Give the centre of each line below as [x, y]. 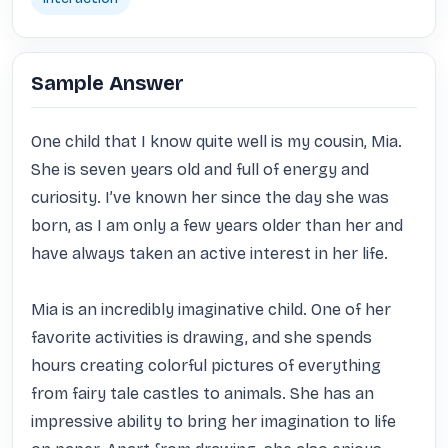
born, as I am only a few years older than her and [217, 225]
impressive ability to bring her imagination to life [213, 421]
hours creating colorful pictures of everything [206, 365]
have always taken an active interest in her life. [209, 253]
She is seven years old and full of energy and [200, 169]
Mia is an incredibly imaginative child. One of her [211, 309]
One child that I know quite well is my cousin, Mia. [216, 141]
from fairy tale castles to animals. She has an [202, 393]
